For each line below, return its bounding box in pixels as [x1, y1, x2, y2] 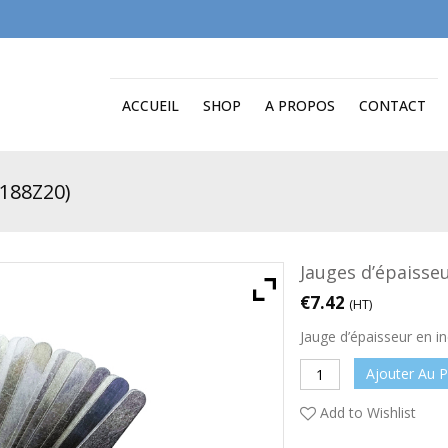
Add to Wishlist [319, 403, 416, 422]
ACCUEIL [122, 96, 179, 115]
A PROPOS [265, 96, 335, 115]
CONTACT [359, 96, 426, 115]
